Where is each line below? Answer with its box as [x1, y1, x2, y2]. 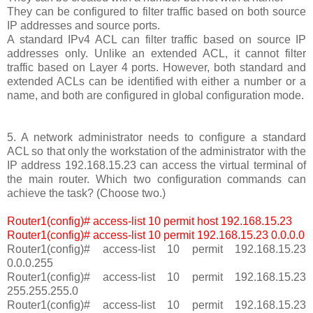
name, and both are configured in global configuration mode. [7, 89, 304, 101]
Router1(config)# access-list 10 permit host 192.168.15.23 [7, 214, 292, 227]
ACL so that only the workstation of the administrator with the [7, 145, 306, 157]
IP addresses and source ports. [7, 19, 160, 31]
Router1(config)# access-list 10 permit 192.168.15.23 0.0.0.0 [7, 228, 305, 241]
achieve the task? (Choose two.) [7, 187, 166, 199]
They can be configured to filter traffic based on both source [7, 5, 306, 17]
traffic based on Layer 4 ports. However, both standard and [7, 61, 306, 73]
